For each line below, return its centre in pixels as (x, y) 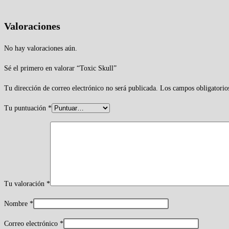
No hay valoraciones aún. (41, 48)
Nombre (17, 203)
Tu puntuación (26, 108)
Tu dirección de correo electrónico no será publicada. (81, 88)
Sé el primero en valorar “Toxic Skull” (60, 68)
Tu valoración (25, 184)
